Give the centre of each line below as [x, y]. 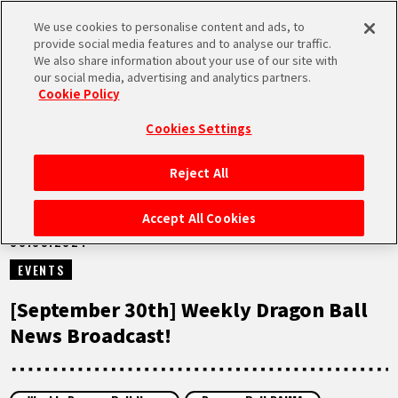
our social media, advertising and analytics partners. [173, 77]
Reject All [199, 173]
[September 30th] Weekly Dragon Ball [189, 309]
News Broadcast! [91, 334]
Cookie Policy [79, 94]
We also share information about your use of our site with [186, 60]
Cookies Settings [199, 128]
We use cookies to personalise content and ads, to [170, 26]
